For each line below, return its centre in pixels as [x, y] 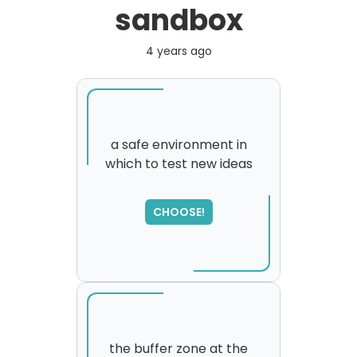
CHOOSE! [178, 212]
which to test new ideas [178, 164]
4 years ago [178, 51]
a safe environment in [178, 145]
